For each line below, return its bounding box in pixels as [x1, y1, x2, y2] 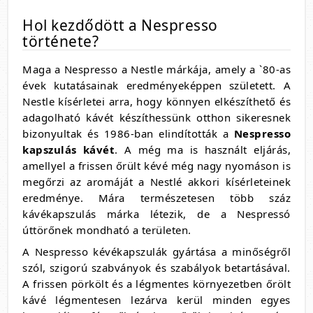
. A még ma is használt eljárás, [115, 143, 291, 157]
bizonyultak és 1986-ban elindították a [22, 126, 234, 141]
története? [22, 31, 99, 52]
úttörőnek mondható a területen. [22, 223, 191, 238]
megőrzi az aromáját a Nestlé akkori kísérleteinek [22, 175, 291, 189]
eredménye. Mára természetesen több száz [22, 191, 291, 205]
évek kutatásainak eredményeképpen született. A [22, 78, 291, 93]
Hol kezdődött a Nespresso [22, 15, 218, 36]
